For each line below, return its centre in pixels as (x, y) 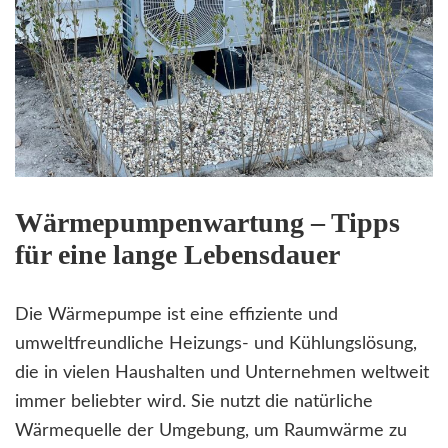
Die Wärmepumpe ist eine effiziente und (176, 315)
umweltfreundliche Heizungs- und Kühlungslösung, (216, 344)
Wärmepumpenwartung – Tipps (207, 223)
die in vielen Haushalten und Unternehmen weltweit (222, 373)
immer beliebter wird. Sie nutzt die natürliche (194, 402)
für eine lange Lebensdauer (177, 255)
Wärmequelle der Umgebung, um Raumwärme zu (211, 431)
